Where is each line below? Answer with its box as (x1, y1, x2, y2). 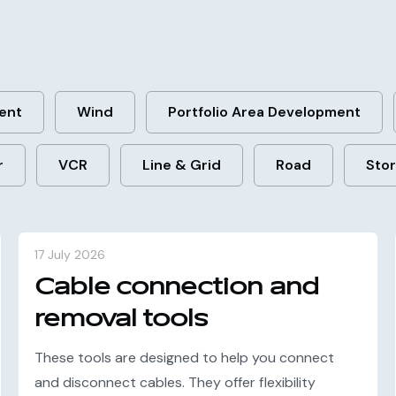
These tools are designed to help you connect (34, 348, 335, 367)
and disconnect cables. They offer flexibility (34, 373, 316, 392)
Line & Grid (141, 156, 221, 174)
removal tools (34, 303, 209, 334)
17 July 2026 (34, 247, 106, 263)
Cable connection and (34, 271, 320, 302)
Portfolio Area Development (167, 103, 361, 121)
